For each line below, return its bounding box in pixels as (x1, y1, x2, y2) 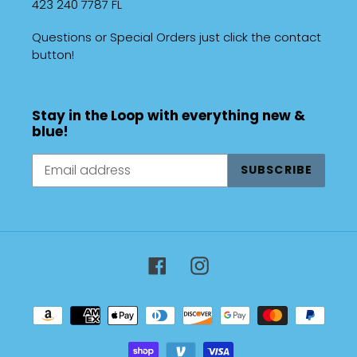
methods (178, 317, 234, 336)
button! (32, 46, 74, 64)
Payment (178, 298, 233, 317)
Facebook (166, 255, 228, 274)
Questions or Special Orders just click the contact (32, 29, 321, 46)
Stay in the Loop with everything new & (32, 106, 305, 126)
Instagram (208, 255, 272, 274)
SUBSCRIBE (240, 162, 312, 178)
